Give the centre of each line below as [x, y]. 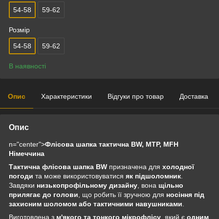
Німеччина [27, 153]
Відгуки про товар [136, 96]
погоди [21, 176]
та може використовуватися [79, 176]
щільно [171, 185]
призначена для [135, 166]
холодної [178, 166]
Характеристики [66, 96]
